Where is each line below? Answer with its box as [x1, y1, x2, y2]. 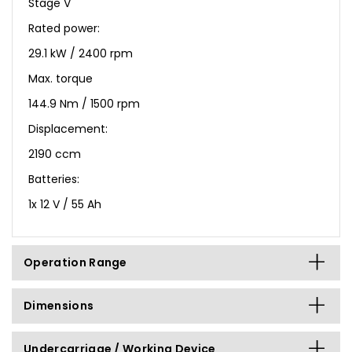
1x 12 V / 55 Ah [28, 196, 101, 212]
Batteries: [28, 170, 79, 187]
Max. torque [28, 70, 93, 86]
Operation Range [24, 254, 127, 270]
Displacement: [28, 120, 108, 137]
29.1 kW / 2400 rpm [28, 45, 133, 61]
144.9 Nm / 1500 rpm [28, 95, 140, 112]
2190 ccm [28, 145, 81, 162]
